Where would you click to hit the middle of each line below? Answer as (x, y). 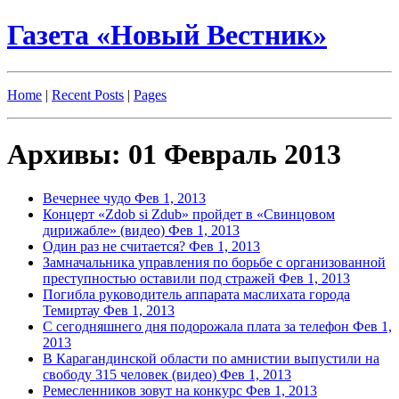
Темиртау (73, 310)
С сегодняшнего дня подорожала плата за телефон (198, 326)
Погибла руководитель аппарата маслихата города (196, 294)
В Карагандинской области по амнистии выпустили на (211, 358)
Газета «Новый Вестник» (167, 35)
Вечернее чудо (89, 198)
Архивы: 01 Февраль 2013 (174, 155)
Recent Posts (88, 94)
